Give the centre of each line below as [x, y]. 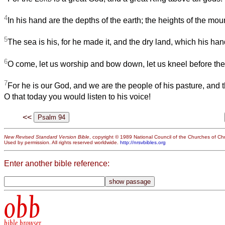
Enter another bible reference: [57, 164]
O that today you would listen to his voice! [77, 97]
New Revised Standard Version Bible [47, 137]
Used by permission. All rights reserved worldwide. [62, 142]
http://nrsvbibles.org [143, 142]
